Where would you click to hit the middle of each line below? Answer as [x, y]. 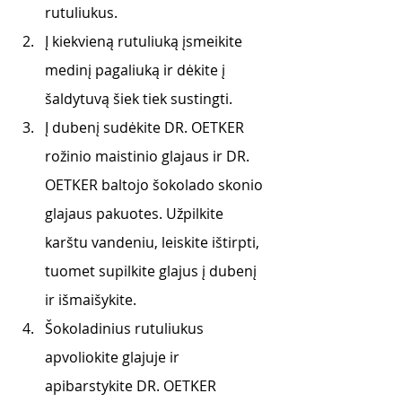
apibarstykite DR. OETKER [132, 386]
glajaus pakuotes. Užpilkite [136, 214]
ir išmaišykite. [92, 300]
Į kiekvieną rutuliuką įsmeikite [145, 41]
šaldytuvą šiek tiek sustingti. [139, 99]
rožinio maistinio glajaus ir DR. [149, 156]
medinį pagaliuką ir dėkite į [137, 70]
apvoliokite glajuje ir [114, 357]
